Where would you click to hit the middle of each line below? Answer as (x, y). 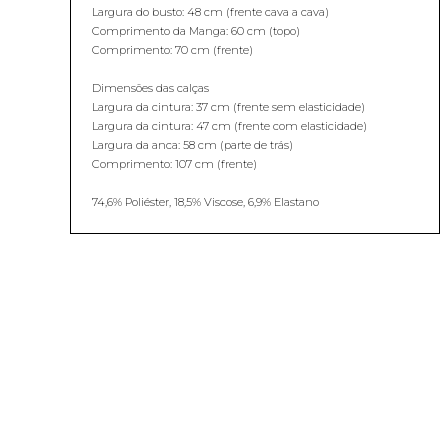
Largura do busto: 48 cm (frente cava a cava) (210, 12)
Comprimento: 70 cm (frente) (172, 50)
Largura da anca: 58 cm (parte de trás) (192, 145)
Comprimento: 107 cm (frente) (174, 164)
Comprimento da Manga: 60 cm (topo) (196, 31)
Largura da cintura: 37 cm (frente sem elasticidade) (228, 107)
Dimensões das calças (150, 88)
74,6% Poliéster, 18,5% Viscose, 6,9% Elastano (205, 202)
